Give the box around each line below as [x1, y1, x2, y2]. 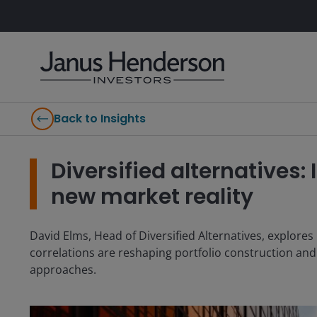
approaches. [30, 262, 96, 277]
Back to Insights [54, 110, 146, 127]
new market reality [51, 182, 253, 212]
